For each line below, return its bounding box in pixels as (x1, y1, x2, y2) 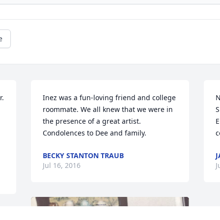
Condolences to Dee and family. (43, 128, 147, 138)
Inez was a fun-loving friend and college (43, 93, 176, 103)
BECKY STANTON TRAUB (43, 151, 124, 161)
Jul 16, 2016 (43, 161, 81, 170)
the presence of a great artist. (43, 116, 141, 126)
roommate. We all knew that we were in (43, 105, 173, 114)
